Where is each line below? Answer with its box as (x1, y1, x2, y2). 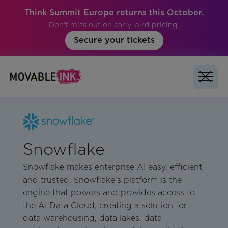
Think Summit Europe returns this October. (24, 8, 204, 17)
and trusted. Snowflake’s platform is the (22, 175, 182, 185)
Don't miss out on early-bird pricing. (49, 20, 179, 29)
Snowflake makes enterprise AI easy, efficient (22, 162, 202, 173)
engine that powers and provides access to (22, 188, 195, 198)
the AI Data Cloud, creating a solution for (22, 201, 187, 211)
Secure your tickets (73, 35, 155, 45)
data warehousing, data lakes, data (22, 213, 162, 223)
